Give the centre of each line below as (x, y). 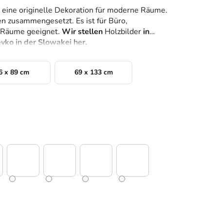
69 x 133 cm (93, 73)
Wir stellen (82, 32)
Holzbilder (123, 32)
